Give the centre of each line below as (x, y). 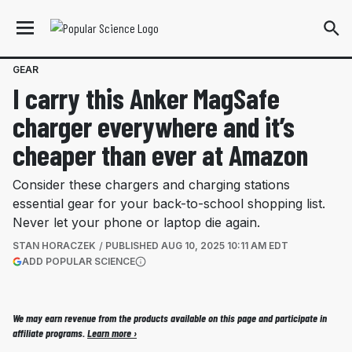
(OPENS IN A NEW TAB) (188, 260)
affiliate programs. (50, 333)
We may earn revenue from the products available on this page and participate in (170, 318)
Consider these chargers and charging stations (151, 185)
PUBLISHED (133, 246)
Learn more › (112, 333)
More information (180, 274)
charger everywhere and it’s (154, 126)
